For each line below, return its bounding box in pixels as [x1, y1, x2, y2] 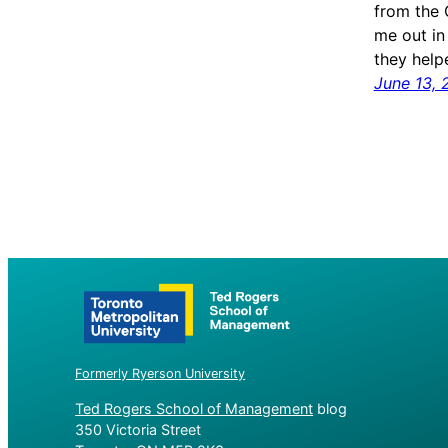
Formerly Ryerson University [75, 366, 246, 382]
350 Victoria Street [75, 420, 202, 438]
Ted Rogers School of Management [75, 399, 314, 417]
